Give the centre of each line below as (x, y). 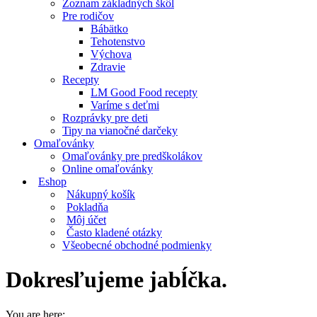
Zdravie (108, 67)
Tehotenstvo (118, 41)
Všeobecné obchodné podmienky (137, 245)
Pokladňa (87, 207)
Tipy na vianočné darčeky (120, 131)
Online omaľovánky (108, 169)
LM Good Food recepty (144, 92)
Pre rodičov (88, 16)
